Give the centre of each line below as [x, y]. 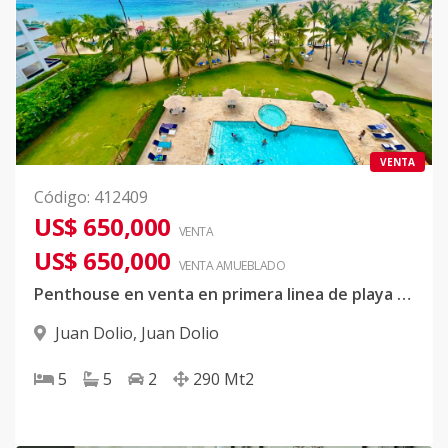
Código [60, 197]
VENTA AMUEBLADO [231, 265]
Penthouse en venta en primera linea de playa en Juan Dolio [404, 294]
